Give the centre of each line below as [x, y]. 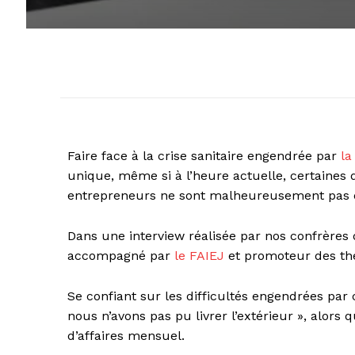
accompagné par [121, 256]
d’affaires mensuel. [126, 336]
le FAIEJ [201, 256]
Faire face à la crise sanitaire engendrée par [204, 156]
